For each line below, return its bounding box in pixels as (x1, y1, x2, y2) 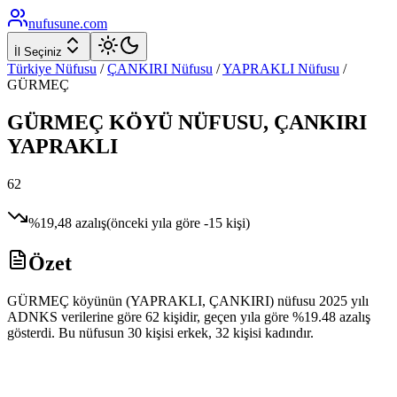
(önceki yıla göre (106, 214, 204, 230)
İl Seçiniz (14, 45, 62, 58)
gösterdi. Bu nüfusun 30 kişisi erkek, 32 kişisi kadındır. (7, 324, 314, 340)
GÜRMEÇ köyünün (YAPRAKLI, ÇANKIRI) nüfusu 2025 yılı (7, 292, 369, 308)
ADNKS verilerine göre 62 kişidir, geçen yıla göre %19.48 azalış (7, 308, 370, 324)
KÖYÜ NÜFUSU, (104, 110, 274, 134)
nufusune (28, 16, 80, 31)
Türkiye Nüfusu (7, 61, 97, 76)
